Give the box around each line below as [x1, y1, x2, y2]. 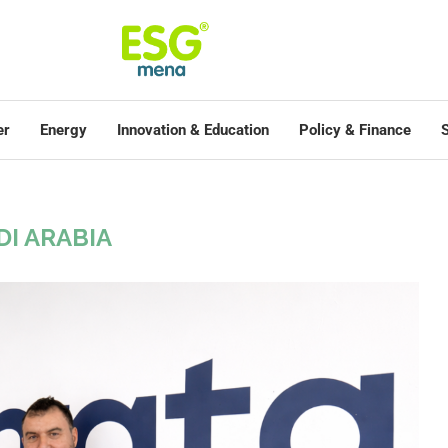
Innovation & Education [117, 121, 269, 139]
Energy [40, 121, 87, 139]
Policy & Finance [299, 121, 411, 139]
